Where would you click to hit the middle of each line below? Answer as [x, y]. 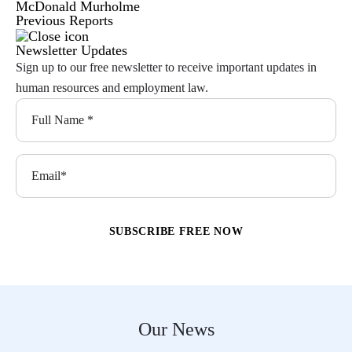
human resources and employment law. [112, 88]
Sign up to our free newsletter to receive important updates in [166, 67]
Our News [176, 329]
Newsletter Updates [71, 50]
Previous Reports [64, 21]
